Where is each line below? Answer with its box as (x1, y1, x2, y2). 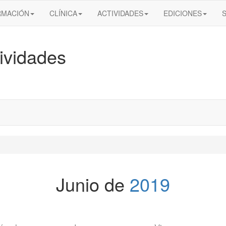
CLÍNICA (49, 8, 77, 18)
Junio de (56, 171, 130, 197)
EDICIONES (163, 8, 202, 18)
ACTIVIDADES (97, 8, 143, 18)
